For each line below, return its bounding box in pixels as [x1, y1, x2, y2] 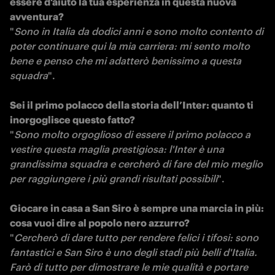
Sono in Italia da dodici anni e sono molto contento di [14, 25, 263, 37]
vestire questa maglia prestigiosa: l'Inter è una [10, 143, 224, 155]
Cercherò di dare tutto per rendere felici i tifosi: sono [14, 231, 258, 244]
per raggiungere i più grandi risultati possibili [10, 172, 217, 185]
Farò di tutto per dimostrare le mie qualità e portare [10, 261, 248, 273]
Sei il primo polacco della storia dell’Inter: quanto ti [10, 99, 254, 111]
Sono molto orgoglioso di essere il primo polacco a [14, 128, 250, 141]
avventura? [10, 10, 64, 23]
